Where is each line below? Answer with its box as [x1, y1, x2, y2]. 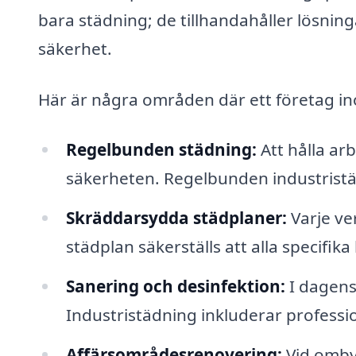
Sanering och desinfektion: [65, 274, 285, 297]
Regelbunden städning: [65, 138, 257, 161]
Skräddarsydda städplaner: [65, 207, 287, 230]
